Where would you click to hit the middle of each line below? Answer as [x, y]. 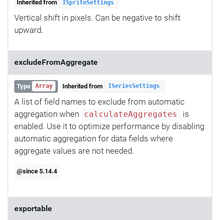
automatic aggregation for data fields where [94, 138]
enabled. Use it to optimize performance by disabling [109, 126]
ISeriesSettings [134, 86]
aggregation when [48, 114]
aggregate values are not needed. [74, 151]
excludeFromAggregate [56, 63]
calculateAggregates [131, 114]
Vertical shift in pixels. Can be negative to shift [97, 18]
